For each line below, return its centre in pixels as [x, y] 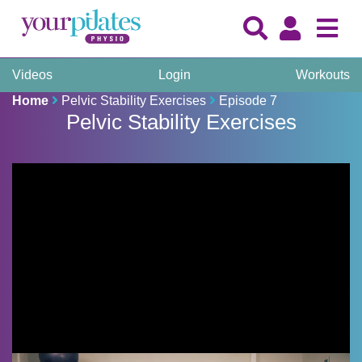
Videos [32, 75]
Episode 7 [248, 101]
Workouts [323, 75]
